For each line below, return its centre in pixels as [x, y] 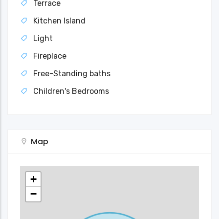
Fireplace [50, 56]
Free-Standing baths [72, 73]
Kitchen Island [59, 21]
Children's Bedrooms [71, 91]
